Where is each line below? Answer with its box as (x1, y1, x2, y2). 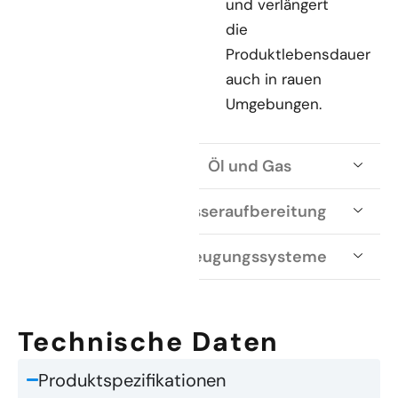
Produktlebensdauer (226, 44, 370, 64)
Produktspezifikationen (38, 368, 227, 392)
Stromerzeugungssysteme (121, 245, 327, 267)
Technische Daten (18, 323, 280, 359)
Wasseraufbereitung (169, 200, 327, 222)
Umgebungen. (226, 93, 322, 114)
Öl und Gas (208, 155, 291, 177)
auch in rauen (226, 68, 322, 89)
